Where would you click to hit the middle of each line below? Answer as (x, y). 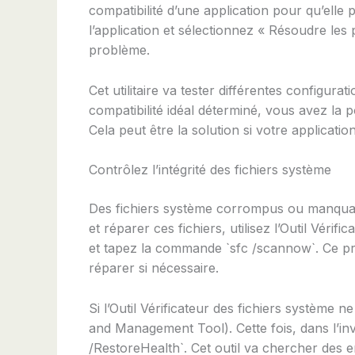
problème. (119, 50)
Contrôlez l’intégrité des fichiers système (210, 170)
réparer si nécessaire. (154, 268)
